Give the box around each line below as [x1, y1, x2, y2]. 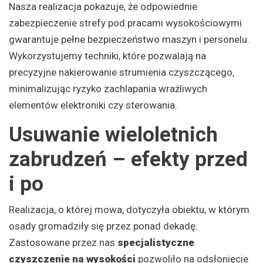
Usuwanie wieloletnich [9, 122, 218, 147]
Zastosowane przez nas [9, 236, 117, 248]
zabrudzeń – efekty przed [9, 147, 248, 171]
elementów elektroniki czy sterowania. [9, 99, 177, 111]
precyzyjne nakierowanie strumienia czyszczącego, [9, 66, 234, 78]
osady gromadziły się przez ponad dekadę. [9, 220, 198, 232]
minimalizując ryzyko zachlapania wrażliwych [9, 82, 207, 95]
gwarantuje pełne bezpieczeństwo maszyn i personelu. [9, 33, 249, 45]
